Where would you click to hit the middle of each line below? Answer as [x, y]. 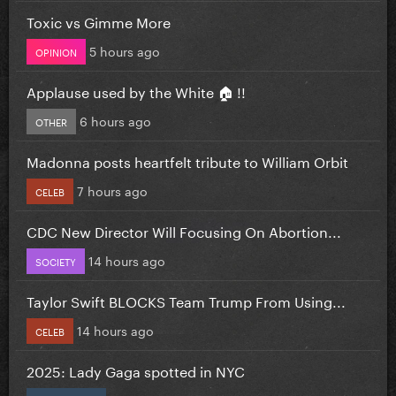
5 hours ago [125, 50]
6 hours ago [115, 120]
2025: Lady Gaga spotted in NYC [136, 369]
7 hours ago [112, 190]
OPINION [56, 51]
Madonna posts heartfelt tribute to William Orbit [187, 160]
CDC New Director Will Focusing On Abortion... [184, 230]
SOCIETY [56, 260]
